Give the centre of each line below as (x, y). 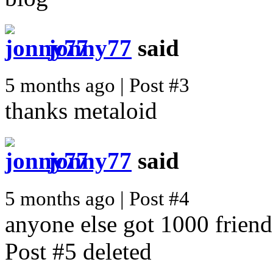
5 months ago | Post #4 (97, 198)
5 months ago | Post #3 (97, 86)
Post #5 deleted (78, 251)
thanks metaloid (81, 111)
